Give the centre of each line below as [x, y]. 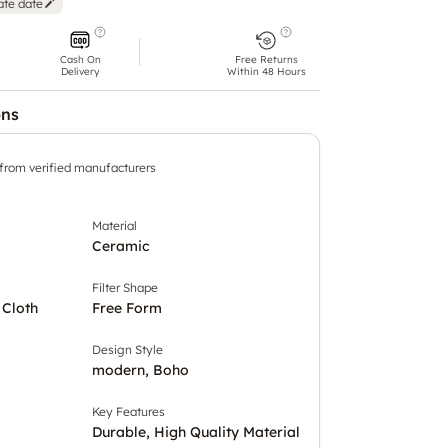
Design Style [127, 349]
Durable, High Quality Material [196, 431]
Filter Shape [125, 287]
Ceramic [120, 245]
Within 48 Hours [266, 71]
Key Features [128, 411]
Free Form [127, 307]
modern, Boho [140, 369]
